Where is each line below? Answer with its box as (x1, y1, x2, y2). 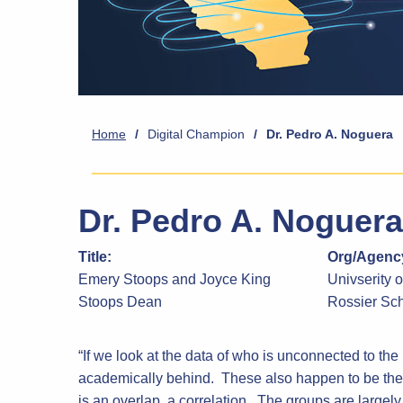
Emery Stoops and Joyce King (78, 272, 271, 287)
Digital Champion (148, 127, 245, 141)
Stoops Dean (78, 294, 162, 309)
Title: (78, 249, 112, 264)
